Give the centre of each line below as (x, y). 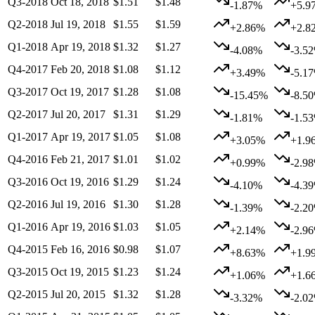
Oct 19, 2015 (80, 272)
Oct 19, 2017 (80, 92)
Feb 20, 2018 (80, 70)
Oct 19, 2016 (80, 182)
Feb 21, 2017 (80, 160)
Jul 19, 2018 (78, 25)
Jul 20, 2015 (78, 295)
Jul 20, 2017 (78, 115)
